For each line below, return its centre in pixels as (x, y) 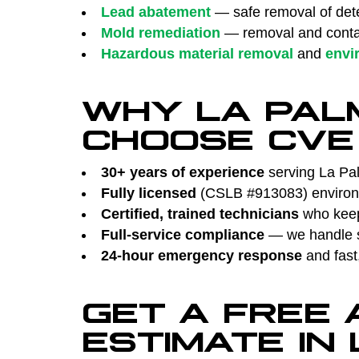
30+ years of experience (183, 172)
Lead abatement (156, 12)
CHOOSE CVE (218, 135)
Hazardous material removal (197, 53)
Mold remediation (161, 32)
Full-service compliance (183, 234)
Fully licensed (149, 193)
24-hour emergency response (202, 255)
